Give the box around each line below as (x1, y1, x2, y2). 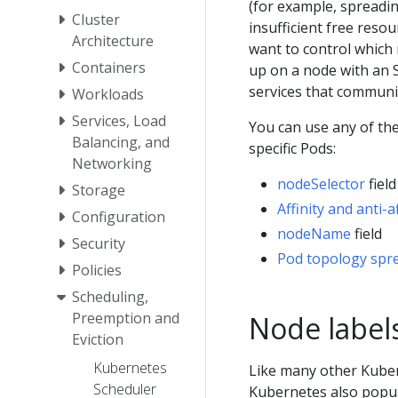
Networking (72, 153, 152, 173)
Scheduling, (72, 286, 148, 306)
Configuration (72, 206, 165, 227)
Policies (72, 259, 122, 280)
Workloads (72, 84, 144, 104)
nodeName (277, 223, 351, 243)
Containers (72, 57, 146, 77)
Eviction (72, 329, 123, 349)
